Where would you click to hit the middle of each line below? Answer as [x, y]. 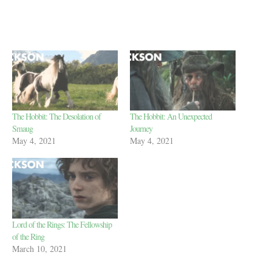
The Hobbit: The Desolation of [56, 117]
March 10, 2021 [39, 248]
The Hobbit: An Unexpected [171, 117]
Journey [141, 129]
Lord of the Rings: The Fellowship [62, 224]
